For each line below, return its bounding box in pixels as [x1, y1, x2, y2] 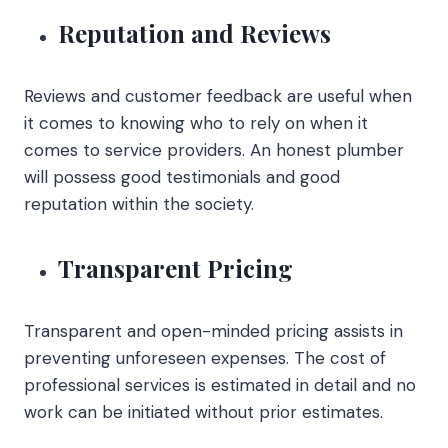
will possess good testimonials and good [24, 165, 340, 188]
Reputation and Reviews [58, 16, 331, 49]
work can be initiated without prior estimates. [24, 400, 383, 423]
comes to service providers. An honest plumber [24, 138, 404, 161]
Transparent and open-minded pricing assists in [24, 319, 403, 342]
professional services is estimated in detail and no [24, 373, 416, 396]
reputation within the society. [24, 192, 254, 215]
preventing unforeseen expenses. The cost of [24, 346, 386, 369]
